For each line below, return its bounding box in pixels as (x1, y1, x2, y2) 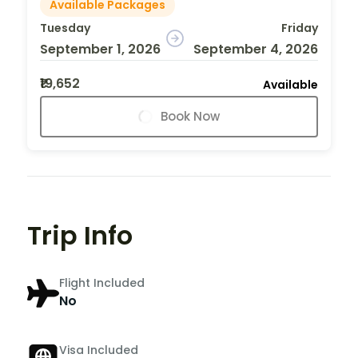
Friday (280, 19, 318, 36)
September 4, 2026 (193, 39, 318, 58)
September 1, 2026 (40, 39, 161, 58)
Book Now (161, 107, 220, 125)
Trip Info (27, 217, 133, 253)
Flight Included (59, 275, 145, 292)
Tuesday (40, 19, 90, 36)
